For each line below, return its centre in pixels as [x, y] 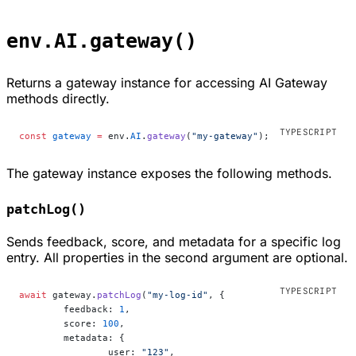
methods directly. [58, 99]
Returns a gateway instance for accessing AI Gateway [167, 83]
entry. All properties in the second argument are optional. [177, 258]
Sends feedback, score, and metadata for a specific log [174, 242]
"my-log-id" [178, 295]
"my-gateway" [225, 136]
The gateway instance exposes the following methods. [169, 174]
